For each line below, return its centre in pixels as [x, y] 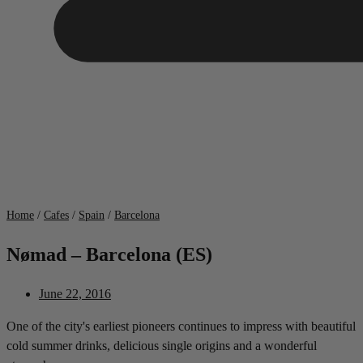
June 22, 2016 [75, 294]
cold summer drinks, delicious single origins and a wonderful [162, 346]
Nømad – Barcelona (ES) [109, 254]
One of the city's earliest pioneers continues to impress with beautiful [181, 327]
